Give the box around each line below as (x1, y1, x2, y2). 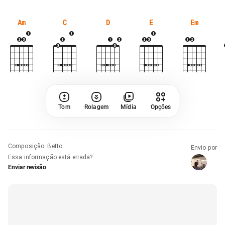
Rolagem (84, 103, 108, 110)
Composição (8, 142, 45, 150)
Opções (150, 103, 171, 110)
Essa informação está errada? (8, 153, 93, 161)
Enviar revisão (8, 163, 46, 171)
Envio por (190, 144, 217, 151)
